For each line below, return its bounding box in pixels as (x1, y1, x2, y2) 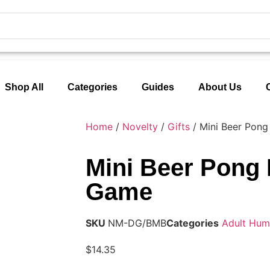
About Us (198, 81, 242, 92)
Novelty (122, 120, 158, 133)
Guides (141, 81, 174, 92)
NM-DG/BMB (108, 216, 166, 229)
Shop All (4, 81, 43, 92)
